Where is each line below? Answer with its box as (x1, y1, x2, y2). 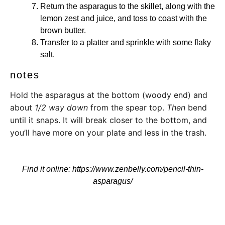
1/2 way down (35, 102, 88, 113)
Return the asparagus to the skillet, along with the (40, 2, 215, 11)
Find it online (22, 164, 68, 173)
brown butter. (40, 26, 86, 35)
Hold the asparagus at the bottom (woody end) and (10, 89, 207, 100)
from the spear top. (88, 102, 167, 113)
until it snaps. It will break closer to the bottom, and (10, 115, 207, 125)
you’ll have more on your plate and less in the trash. (10, 127, 206, 138)
